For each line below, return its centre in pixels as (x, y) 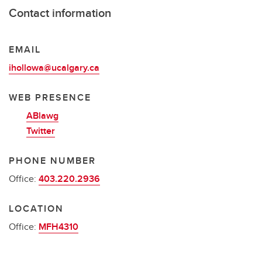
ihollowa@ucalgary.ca (54, 68)
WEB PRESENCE (50, 97)
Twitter (41, 131)
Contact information (60, 13)
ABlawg (42, 116)
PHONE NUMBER (52, 161)
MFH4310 (58, 227)
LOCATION (36, 208)
